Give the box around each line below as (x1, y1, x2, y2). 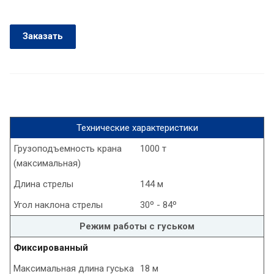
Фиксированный (13, 242, 88, 254)
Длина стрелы (13, 179, 73, 190)
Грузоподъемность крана (13, 143, 122, 155)
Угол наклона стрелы (13, 199, 103, 211)
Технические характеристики (76, 122, 198, 134)
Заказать (23, 31, 63, 42)
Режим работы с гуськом (80, 221, 194, 232)
